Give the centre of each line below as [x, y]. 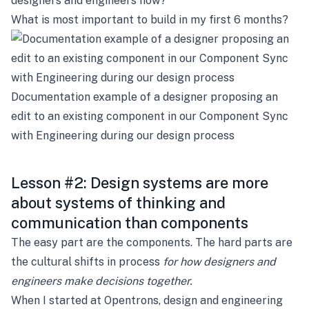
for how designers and [219, 262]
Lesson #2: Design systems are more [140, 183]
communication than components [130, 223]
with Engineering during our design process [123, 136]
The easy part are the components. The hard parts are [152, 242]
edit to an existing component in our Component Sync [150, 116]
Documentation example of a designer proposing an [144, 97]
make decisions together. [128, 281]
